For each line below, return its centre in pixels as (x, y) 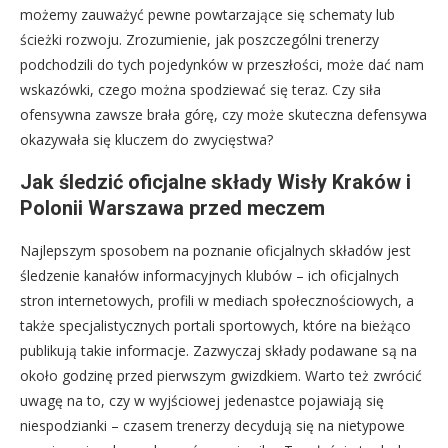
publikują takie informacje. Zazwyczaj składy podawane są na (218, 350)
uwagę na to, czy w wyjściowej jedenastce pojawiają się (202, 400)
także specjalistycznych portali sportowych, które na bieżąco (215, 325)
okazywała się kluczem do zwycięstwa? (146, 139)
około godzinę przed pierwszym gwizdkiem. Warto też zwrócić (221, 375)
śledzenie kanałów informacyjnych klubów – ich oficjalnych (209, 275)
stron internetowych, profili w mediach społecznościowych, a (217, 300)
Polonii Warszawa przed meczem (172, 207)
